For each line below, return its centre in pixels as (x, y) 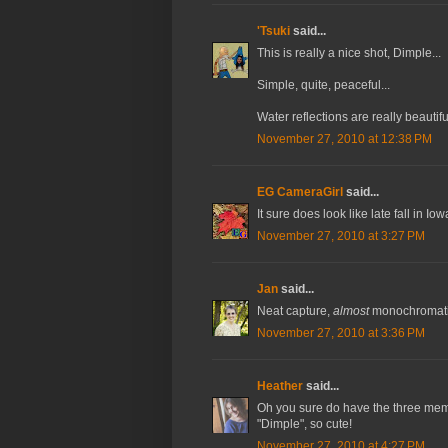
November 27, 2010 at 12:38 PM (344, 139)
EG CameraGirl (300, 192)
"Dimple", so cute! (304, 424)
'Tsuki (273, 31)
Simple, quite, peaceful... (323, 85)
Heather (280, 386)
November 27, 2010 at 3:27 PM (341, 236)
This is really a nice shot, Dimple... (349, 53)
